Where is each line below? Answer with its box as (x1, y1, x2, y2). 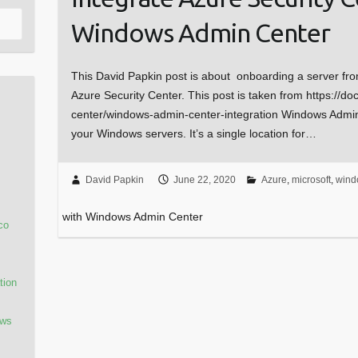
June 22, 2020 (173, 174, 236, 186)
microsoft (291, 174, 331, 186)
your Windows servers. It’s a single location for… (70, 126, 316, 140)
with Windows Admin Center (62, 210, 203, 224)
